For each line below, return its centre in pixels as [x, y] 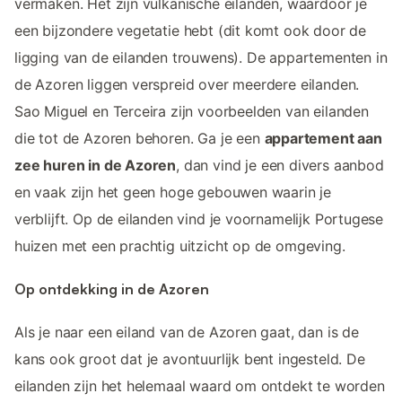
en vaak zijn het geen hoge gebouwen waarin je [173, 192]
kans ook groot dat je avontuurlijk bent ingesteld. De [190, 359]
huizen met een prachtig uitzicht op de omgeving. [180, 245]
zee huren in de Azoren [96, 165]
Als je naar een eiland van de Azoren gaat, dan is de [187, 332]
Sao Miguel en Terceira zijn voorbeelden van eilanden [192, 111]
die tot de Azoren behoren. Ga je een [140, 138]
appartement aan [323, 138]
